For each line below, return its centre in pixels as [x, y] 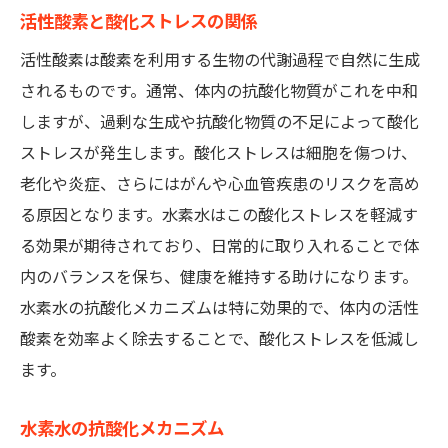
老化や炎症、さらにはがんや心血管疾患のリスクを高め [220, 184]
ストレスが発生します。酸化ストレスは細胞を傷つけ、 [218, 153]
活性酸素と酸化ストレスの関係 [139, 22]
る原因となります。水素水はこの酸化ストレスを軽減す [219, 215]
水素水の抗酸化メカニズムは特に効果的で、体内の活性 [219, 308]
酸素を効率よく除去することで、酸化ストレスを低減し [219, 339]
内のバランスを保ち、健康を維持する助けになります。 [219, 277]
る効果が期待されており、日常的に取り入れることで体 [219, 246]
